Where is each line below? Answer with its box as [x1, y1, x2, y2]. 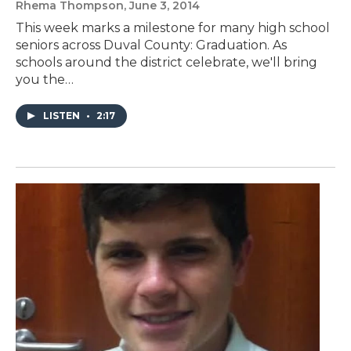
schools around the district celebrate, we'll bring [16, 55, 317, 71]
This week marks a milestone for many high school [16, 20, 330, 36]
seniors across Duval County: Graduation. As [16, 38, 287, 53]
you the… [16, 72, 74, 88]
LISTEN [43, 110, 82, 122]
